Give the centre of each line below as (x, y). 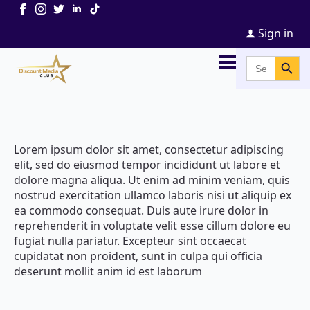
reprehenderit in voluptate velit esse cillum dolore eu (152, 225)
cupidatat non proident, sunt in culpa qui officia (138, 256)
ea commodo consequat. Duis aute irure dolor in (141, 210)
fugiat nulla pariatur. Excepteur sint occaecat (130, 240)
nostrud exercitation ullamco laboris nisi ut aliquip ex (153, 195)
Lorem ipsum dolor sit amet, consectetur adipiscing (149, 149)
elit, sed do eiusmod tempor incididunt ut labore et (147, 164)
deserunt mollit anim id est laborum (108, 271)
